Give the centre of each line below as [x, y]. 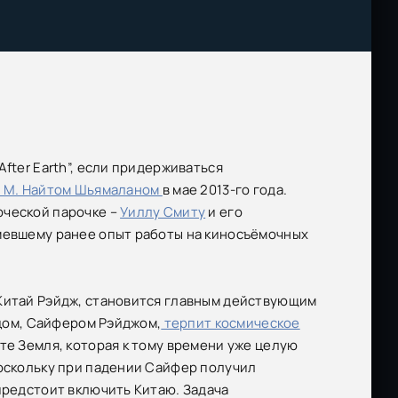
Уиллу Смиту [163, 212]
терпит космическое [231, 323]
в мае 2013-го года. [225, 190]
